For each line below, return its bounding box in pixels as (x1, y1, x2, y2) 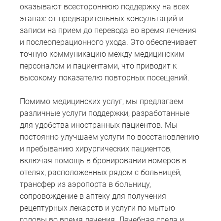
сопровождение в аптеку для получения (20, 191, 166, 201)
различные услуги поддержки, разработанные (20, 109, 189, 118)
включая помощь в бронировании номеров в (20, 156, 186, 166)
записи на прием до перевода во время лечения (20, 26, 196, 36)
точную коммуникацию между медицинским (20, 49, 184, 59)
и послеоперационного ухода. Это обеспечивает (20, 37, 197, 47)
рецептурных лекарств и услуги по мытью (20, 203, 175, 213)
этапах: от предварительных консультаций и (20, 14, 184, 24)
